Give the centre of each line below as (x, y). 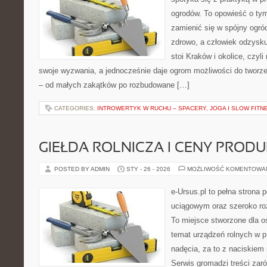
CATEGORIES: (76, 108)
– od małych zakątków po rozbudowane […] (114, 85)
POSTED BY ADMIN (83, 169)
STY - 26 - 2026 (148, 169)
